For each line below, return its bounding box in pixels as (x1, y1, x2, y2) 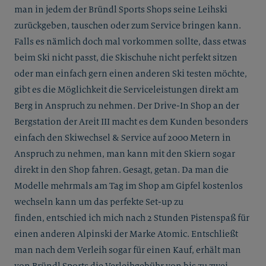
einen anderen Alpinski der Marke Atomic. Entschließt (14, 229, 238, 239)
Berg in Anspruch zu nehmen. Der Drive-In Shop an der (14, 100, 239, 111)
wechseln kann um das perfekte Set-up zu (14, 197, 183, 207)
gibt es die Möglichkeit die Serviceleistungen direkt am (14, 84, 239, 95)
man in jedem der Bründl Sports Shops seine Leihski (14, 4, 227, 15)
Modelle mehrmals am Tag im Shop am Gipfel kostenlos (14, 180, 243, 191)
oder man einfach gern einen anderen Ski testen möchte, (14, 68, 247, 79)
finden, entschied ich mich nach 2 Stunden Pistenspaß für (14, 213, 249, 223)
